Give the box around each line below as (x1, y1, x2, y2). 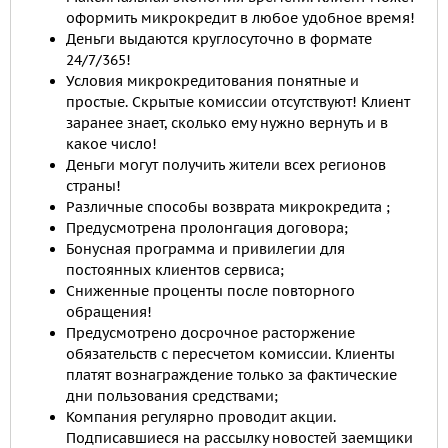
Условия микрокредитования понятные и (66, 72, 359, 90)
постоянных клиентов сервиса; (66, 261, 284, 279)
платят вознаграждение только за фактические (66, 366, 397, 384)
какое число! (66, 135, 157, 153)
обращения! (66, 303, 152, 321)
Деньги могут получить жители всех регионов (66, 156, 386, 174)
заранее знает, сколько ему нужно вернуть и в (66, 114, 388, 132)
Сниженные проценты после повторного (66, 282, 355, 300)
